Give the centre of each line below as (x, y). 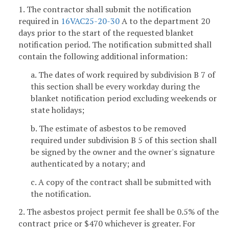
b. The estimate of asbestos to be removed (108, 128)
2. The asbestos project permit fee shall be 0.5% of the (119, 212)
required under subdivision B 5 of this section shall (124, 140)
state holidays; (58, 110)
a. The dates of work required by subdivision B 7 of (123, 75)
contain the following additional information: (103, 56)
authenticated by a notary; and (88, 163)
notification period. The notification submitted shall (115, 45)
